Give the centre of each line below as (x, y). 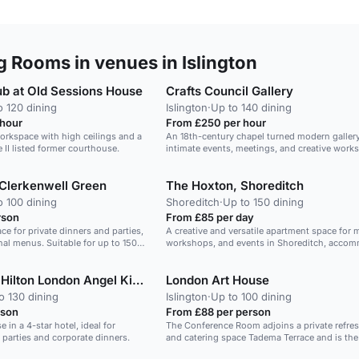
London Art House (217, 280)
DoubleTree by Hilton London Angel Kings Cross (138, 280)
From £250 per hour (216, 123)
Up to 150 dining (263, 202)
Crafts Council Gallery (229, 91)
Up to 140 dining (251, 107)
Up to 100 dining (251, 296)
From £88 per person (218, 312)
